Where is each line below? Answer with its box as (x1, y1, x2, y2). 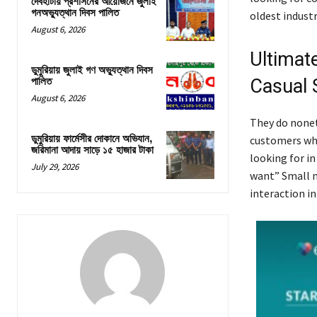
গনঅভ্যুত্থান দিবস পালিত (31, 6, 119, 20)
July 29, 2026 (31, 161, 79, 173)
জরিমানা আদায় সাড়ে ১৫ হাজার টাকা (31, 144, 154, 158)
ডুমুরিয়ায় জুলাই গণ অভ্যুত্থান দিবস (31, 64, 153, 78)
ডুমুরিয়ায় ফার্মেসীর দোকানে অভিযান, (31, 132, 153, 146)
